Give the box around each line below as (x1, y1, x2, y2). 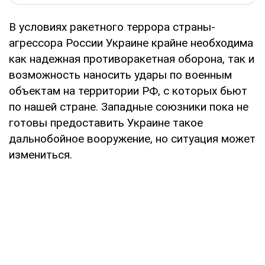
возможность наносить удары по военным (9, 67, 232, 82)
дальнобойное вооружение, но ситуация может (9, 131, 256, 146)
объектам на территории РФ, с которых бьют (9, 83, 247, 98)
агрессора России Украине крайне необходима (9, 35, 253, 50)
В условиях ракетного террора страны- (9, 20, 215, 34)
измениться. (9, 147, 72, 161)
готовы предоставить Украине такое (9, 115, 203, 130)
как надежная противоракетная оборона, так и (9, 51, 254, 66)
